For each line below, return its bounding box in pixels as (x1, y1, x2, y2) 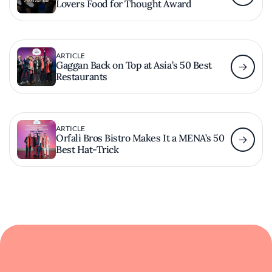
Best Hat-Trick (56, 143, 119, 155)
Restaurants (56, 70, 107, 83)
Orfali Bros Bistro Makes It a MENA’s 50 (56, 131, 225, 144)
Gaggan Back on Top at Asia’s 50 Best (56, 58, 212, 71)
